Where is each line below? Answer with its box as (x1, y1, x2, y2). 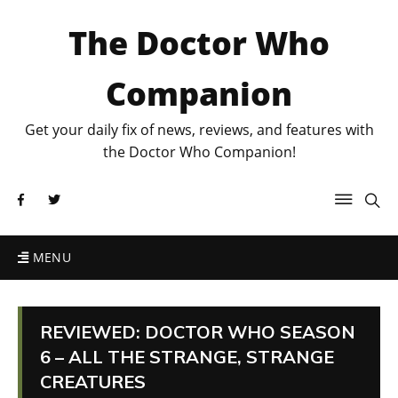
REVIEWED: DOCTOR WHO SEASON (40, 321, 355, 343)
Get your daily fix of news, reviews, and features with (24, 120, 374, 139)
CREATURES (40, 370, 146, 393)
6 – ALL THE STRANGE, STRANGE (40, 346, 334, 368)
